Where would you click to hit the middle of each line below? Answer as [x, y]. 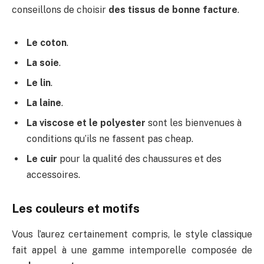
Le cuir [42, 159]
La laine [44, 103]
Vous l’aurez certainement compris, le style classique [132, 234]
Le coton [47, 42]
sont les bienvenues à [194, 123]
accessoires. [53, 174]
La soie [43, 62]
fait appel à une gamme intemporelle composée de [132, 250]
